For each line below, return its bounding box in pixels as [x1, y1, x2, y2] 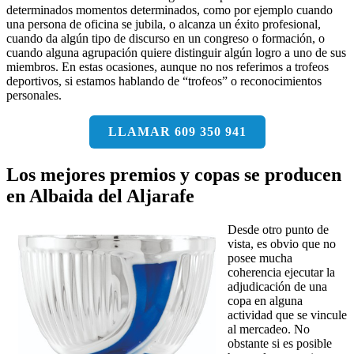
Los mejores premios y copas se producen [6, 164, 341, 185]
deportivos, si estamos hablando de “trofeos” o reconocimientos [6, 73, 322, 88]
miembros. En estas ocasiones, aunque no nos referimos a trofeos [6, 59, 329, 73]
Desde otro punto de [228, 222, 329, 236]
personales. [6, 88, 62, 102]
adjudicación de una [228, 279, 327, 293]
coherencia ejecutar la [228, 265, 335, 279]
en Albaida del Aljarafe [6, 185, 194, 206]
